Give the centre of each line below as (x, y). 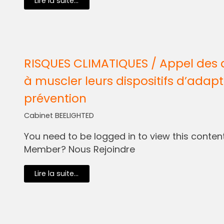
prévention (55, 98)
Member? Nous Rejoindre (79, 149)
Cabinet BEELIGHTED (59, 115)
